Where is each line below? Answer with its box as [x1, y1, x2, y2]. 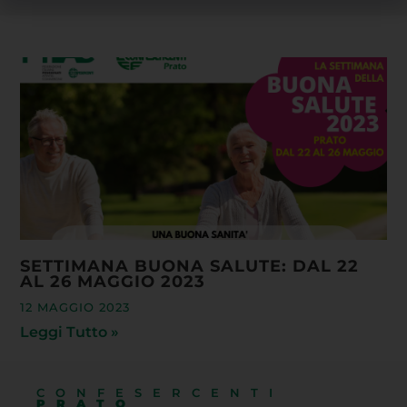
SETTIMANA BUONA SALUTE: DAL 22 [20, 256, 360, 276]
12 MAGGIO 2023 [20, 301, 131, 315]
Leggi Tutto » [20, 323, 120, 342]
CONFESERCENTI [36, 386, 283, 401]
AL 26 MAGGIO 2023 [20, 272, 206, 292]
